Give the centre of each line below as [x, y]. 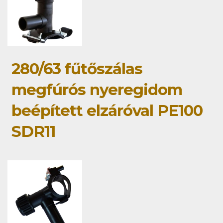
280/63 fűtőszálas [77, 69]
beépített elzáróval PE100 [107, 111]
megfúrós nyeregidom [97, 90]
